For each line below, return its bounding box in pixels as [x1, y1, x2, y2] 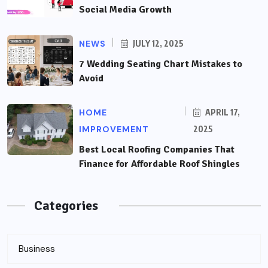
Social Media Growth [79, 4, 172, 16]
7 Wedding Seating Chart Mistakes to [79, 58, 242, 70]
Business [19, 243, 55, 255]
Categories [34, 197, 98, 214]
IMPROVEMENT [79, 124, 149, 135]
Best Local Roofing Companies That [79, 144, 234, 156]
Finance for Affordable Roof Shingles [79, 158, 240, 170]
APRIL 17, [203, 107, 240, 117]
